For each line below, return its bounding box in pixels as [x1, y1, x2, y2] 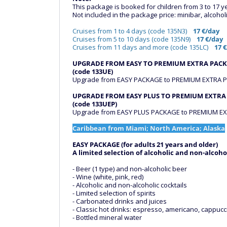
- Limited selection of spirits [72, 188, 156, 198]
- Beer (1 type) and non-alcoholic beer [72, 164, 187, 173]
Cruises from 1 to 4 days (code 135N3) [72, 26, 193, 35]
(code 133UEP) [72, 99, 117, 108]
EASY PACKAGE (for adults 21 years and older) [72, 140, 218, 149]
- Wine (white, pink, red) [72, 172, 143, 181]
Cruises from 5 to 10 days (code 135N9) [72, 34, 197, 44]
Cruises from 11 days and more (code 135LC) [72, 43, 214, 52]
